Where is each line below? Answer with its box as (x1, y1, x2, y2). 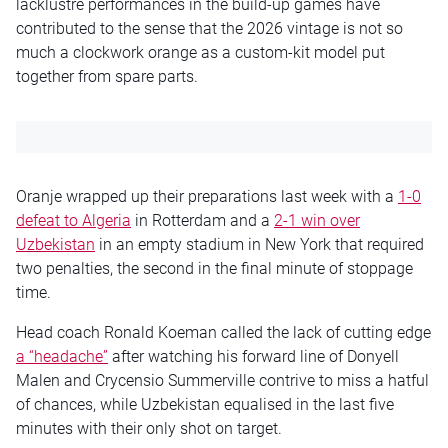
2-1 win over (274, 210, 360, 230)
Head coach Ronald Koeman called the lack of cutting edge (16, 322, 431, 342)
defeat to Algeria (16, 210, 131, 230)
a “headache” (16, 346, 108, 366)
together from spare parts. (16, 66, 198, 86)
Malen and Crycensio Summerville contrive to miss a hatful (16, 370, 429, 390)
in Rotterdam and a (131, 210, 274, 230)
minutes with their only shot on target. (16, 418, 282, 438)
